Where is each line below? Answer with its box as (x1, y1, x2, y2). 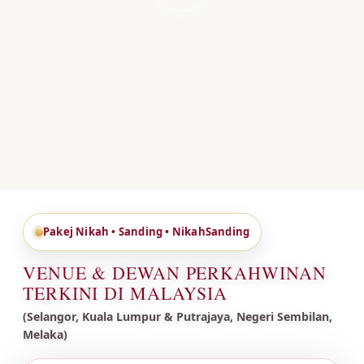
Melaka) (23, 327, 67, 342)
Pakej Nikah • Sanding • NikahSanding (43, 224, 250, 239)
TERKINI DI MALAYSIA (23, 281, 228, 305)
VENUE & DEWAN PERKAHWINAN (23, 261, 327, 284)
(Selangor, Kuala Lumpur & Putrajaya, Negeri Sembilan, (23, 309, 332, 324)
